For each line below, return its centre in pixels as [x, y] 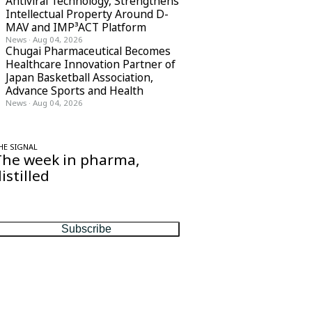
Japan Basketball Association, [79, 77]
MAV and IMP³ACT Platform [76, 27]
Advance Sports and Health [75, 91]
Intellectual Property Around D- [87, 14]
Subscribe [86, 229]
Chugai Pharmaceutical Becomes [88, 51]
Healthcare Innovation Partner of [91, 64]
